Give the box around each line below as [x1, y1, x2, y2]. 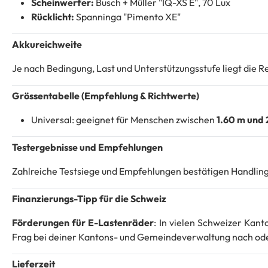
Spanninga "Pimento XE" [74, 11, 181, 23]
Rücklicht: [31, 11, 74, 23]
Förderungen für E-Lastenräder [12, 216, 154, 229]
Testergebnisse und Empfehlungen [12, 141, 163, 153]
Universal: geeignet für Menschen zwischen [31, 114, 215, 126]
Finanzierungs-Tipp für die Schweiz [12, 192, 166, 205]
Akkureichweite [12, 38, 82, 51]
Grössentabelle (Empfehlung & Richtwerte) [12, 90, 199, 102]
